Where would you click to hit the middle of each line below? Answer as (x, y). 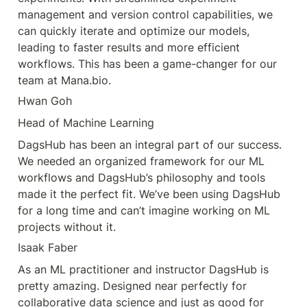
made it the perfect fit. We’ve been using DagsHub (149, 194)
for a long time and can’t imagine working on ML (144, 210)
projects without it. (67, 226)
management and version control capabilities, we (145, 14)
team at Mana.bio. (64, 80)
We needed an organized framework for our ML (141, 161)
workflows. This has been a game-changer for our (147, 63)
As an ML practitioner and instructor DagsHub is (143, 269)
